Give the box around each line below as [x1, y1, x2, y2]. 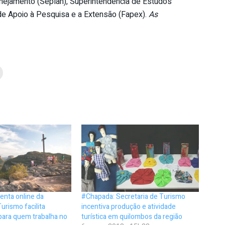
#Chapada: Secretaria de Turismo [81, 191, 186, 202]
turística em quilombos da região [81, 211, 183, 222]
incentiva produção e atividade [81, 201, 176, 212]
